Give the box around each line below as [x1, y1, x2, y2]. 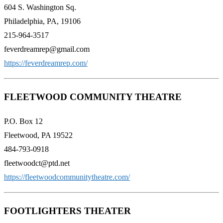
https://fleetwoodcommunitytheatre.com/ [4, 172, 130, 181]
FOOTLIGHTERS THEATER [4, 205, 131, 216]
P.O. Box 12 [4, 116, 43, 125]
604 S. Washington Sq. [4, 3, 76, 12]
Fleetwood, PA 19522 [4, 130, 73, 139]
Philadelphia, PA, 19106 [4, 17, 81, 26]
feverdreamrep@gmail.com [4, 45, 90, 54]
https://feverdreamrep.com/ [4, 59, 88, 68]
